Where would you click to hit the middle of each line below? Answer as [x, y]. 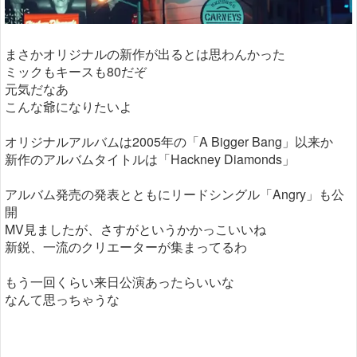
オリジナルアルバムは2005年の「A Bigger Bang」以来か [169, 142]
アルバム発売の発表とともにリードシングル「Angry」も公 [175, 194]
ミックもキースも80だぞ [76, 72]
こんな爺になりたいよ [69, 107]
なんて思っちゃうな [62, 300]
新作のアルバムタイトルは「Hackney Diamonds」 [150, 159]
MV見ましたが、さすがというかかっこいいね [135, 229]
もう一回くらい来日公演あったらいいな [120, 282]
